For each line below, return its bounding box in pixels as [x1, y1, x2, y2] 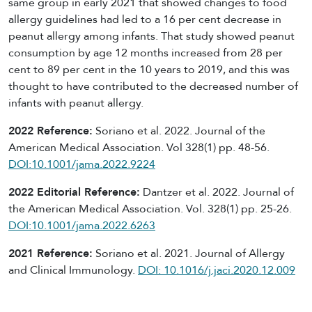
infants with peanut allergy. [8, 95, 143, 110]
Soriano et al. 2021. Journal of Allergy [93, 246, 285, 260]
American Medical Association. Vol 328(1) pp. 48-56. [8, 140, 270, 155]
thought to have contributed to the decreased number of [8, 79, 298, 93]
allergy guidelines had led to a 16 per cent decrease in [8, 12, 281, 26]
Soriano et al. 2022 [95, 123, 189, 138]
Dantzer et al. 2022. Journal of [140, 185, 294, 199]
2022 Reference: [8, 123, 93, 138]
